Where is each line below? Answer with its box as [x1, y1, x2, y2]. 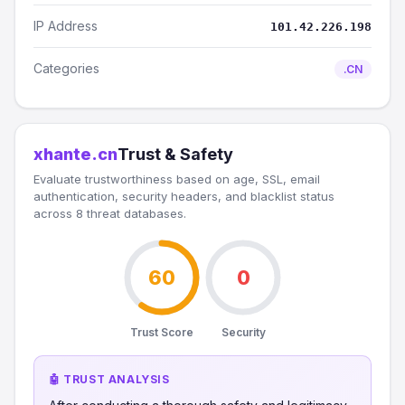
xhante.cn [33, 145, 118, 164]
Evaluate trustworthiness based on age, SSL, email [33, 172, 320, 186]
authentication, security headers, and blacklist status [33, 189, 334, 203]
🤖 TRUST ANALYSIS [49, 372, 170, 386]
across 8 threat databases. [33, 206, 186, 221]
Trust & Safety [118, 145, 233, 164]
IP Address [33, 18, 98, 33]
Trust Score [130, 325, 193, 339]
